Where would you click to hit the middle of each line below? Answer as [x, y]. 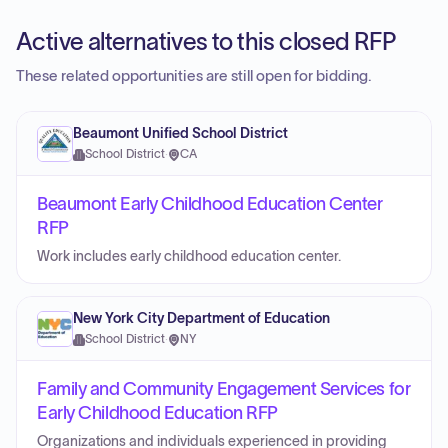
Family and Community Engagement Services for [224, 389]
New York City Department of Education [201, 318]
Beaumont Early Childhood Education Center [210, 204]
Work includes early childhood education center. [189, 256]
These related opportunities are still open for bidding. [194, 76]
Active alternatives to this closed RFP [206, 41]
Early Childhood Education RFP [157, 413]
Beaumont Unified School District [180, 133]
